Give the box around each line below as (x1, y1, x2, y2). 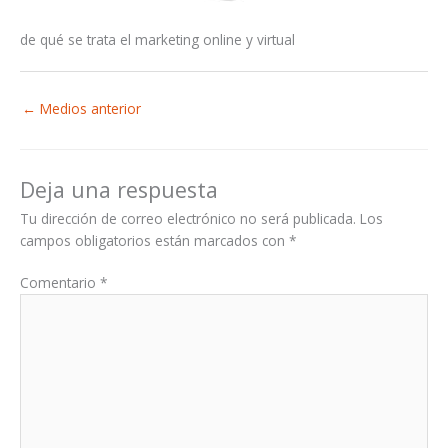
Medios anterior (36, 98, 141, 118)
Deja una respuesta (20, 174, 218, 204)
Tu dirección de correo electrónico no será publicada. (20, 208, 356, 228)
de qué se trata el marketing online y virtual (20, 29, 295, 49)
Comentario (20, 273, 100, 293)
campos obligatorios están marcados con (20, 230, 289, 250)
